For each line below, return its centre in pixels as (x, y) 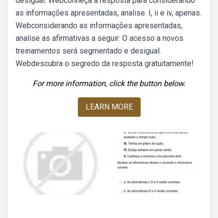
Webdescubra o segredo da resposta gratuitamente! (105, 64)
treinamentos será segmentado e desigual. (88, 51)
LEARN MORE (109, 107)
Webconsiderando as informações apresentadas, (99, 26)
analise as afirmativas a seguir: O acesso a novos (100, 38)
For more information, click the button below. (109, 83)
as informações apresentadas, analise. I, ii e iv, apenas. (109, 13)
